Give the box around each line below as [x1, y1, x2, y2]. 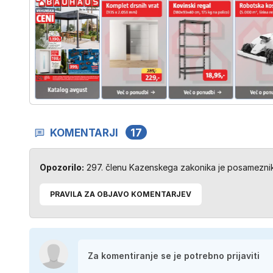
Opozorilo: [40, 161, 84, 172]
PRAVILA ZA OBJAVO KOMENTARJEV [50, 189, 191, 199]
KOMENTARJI [50, 126, 118, 139]
